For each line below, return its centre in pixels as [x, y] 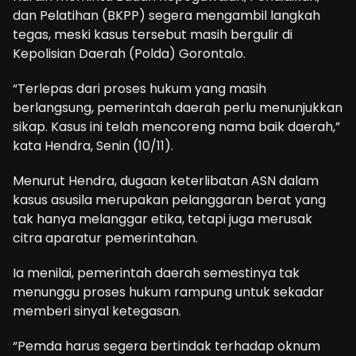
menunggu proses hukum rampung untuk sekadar [168, 292]
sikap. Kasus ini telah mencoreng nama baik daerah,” [176, 127]
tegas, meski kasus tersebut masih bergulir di [153, 35]
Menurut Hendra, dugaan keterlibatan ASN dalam [166, 181]
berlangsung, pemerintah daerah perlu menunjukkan [178, 108]
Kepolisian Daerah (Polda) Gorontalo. [129, 54]
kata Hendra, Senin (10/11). [93, 146]
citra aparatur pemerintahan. [105, 238]
